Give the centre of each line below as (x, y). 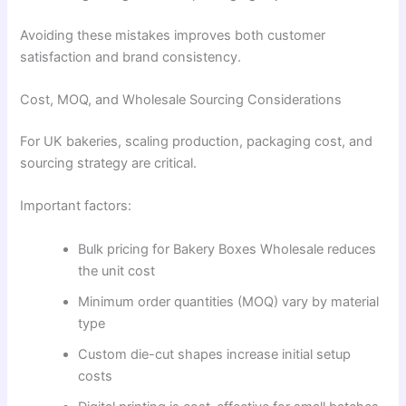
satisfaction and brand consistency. (131, 57)
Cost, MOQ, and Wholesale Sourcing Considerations (181, 100)
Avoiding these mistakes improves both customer (173, 35)
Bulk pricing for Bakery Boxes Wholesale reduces (227, 249)
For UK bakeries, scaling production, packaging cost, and (197, 141)
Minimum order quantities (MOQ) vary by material (229, 301)
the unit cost (117, 271)
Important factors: (76, 206)
